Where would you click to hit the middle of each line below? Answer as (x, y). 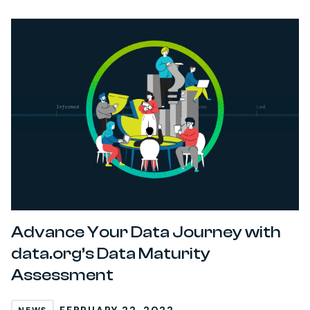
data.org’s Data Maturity (111, 254)
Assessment (62, 275)
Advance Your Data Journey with (146, 232)
